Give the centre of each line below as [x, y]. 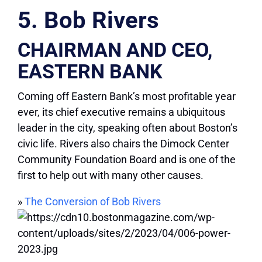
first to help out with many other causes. [111, 175]
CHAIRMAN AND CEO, [115, 50]
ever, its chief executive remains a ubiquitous [121, 112]
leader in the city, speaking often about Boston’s [127, 128]
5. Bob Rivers [88, 20]
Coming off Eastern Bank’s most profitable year [127, 96]
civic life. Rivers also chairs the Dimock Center [123, 144]
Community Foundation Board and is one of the [127, 160]
